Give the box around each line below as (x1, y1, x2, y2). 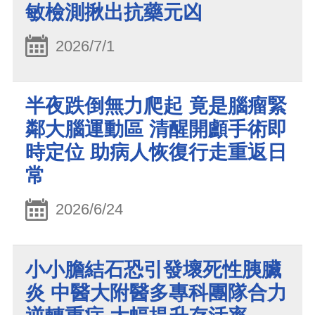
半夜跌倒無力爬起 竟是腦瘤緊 (25, 95, 287, 117)
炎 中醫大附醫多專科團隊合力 (25, 281, 287, 304)
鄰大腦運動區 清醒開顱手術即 (25, 118, 287, 141)
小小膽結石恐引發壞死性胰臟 (25, 258, 281, 281)
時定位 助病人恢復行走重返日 (25, 141, 287, 164)
